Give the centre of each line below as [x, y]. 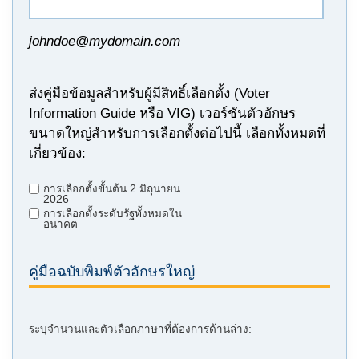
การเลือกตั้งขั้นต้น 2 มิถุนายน [112, 189]
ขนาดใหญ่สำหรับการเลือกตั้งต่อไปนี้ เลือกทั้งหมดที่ [177, 133]
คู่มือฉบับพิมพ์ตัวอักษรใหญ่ [112, 272]
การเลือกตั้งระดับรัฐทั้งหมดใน [113, 214]
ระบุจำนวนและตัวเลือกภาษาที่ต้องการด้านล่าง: [140, 329]
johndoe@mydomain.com [105, 41]
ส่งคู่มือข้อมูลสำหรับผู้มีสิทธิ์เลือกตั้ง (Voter [149, 93]
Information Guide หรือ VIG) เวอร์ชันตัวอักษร [162, 113]
